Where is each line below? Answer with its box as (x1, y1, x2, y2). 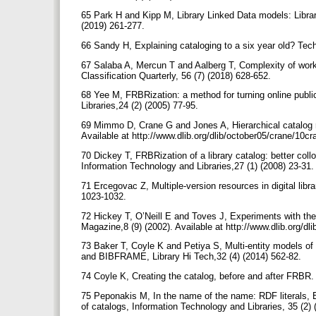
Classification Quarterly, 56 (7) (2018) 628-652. (81, 70, 274, 81)
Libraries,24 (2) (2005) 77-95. (81, 100, 201, 111)
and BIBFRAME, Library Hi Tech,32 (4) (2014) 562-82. (81, 251, 304, 262)
